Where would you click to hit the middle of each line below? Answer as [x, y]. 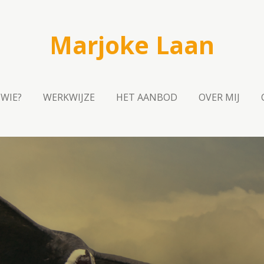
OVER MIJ [220, 97]
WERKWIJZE [69, 97]
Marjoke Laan [132, 45]
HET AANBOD [147, 97]
